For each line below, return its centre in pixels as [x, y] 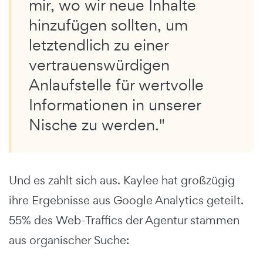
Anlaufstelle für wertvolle [116, 85]
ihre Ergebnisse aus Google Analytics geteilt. [126, 200]
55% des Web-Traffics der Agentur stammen [124, 220]
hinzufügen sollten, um [108, 25]
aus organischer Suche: [69, 240]
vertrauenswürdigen [99, 65]
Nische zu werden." [97, 125]
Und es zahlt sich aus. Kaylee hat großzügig [122, 180]
